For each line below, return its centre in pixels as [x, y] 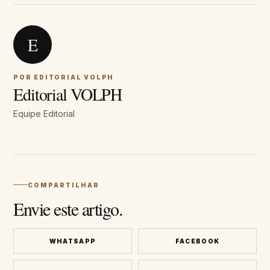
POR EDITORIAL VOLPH [64, 77]
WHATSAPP [73, 241]
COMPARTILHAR [64, 185]
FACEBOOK [197, 241]
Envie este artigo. [68, 208]
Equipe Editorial [44, 114]
